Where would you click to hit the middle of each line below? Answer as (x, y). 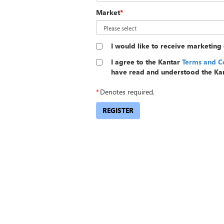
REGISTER (118, 110)
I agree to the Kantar (146, 62)
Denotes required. (127, 92)
